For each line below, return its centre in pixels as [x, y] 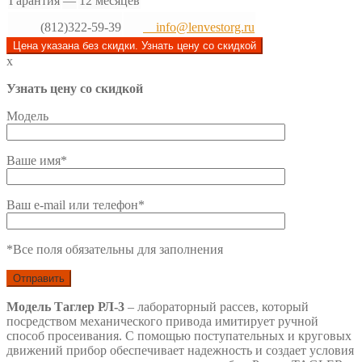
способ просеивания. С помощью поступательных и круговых [179, 335]
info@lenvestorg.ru [199, 27]
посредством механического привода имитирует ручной [162, 321]
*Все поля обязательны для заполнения [115, 249]
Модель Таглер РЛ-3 [65, 306]
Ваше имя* [37, 160]
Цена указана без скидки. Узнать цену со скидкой [135, 45]
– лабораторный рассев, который [217, 306]
